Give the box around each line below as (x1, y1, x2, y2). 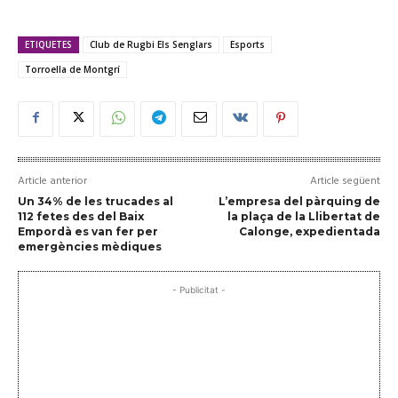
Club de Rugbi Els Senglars (90, 37, 212, 51)
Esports (230, 37, 265, 51)
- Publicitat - (172, 283, 226, 295)
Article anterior (18, 171, 87, 190)
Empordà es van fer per (18, 224, 158, 238)
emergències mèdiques (18, 239, 162, 253)
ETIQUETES (25, 37, 72, 51)
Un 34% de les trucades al (18, 194, 173, 208)
